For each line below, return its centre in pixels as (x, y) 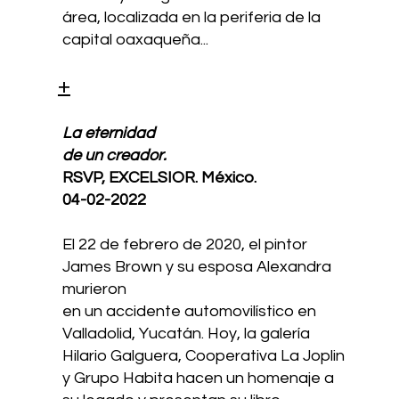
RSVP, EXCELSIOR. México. (160, 177)
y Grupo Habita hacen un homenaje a (199, 378)
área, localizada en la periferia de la (192, 17)
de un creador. (115, 155)
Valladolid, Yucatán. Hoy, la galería (187, 333)
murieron (95, 289)
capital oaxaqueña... (136, 39)
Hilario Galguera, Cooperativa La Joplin (204, 355)
